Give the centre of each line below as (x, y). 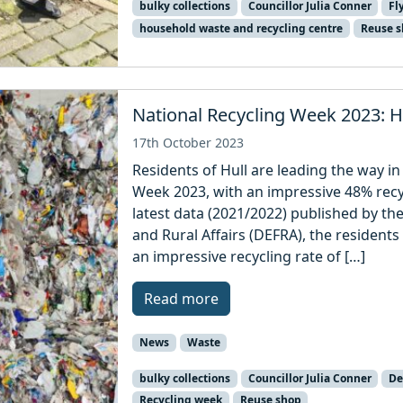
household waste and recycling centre (241, 28)
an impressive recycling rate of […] (249, 256)
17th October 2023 (188, 142)
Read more (182, 298)
